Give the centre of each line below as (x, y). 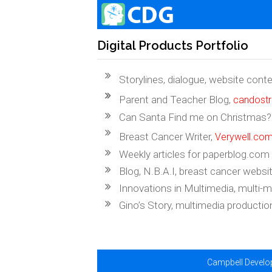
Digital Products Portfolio (173, 46)
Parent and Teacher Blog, (176, 100)
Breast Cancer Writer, (167, 137)
